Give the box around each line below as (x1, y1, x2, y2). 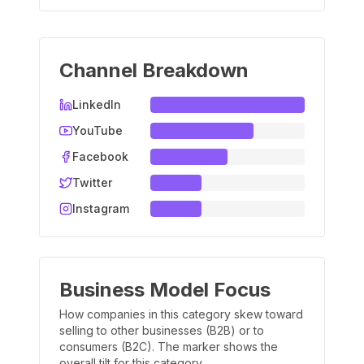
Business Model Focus (59, 278, 271, 301)
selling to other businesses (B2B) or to (59, 323, 264, 337)
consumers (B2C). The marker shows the (59, 340, 278, 353)
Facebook (72, 149, 128, 163)
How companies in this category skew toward (59, 307, 303, 321)
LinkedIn (72, 97, 121, 111)
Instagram (72, 201, 129, 215)
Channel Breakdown (59, 58, 249, 82)
